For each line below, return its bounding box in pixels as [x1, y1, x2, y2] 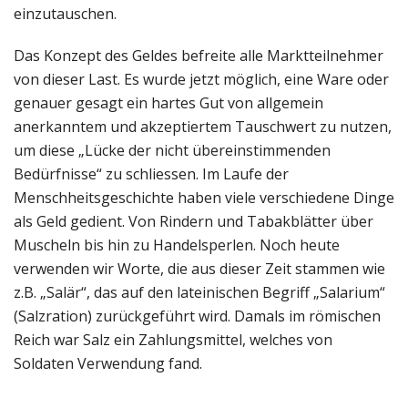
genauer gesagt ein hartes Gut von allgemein [14, 92, 323, 113]
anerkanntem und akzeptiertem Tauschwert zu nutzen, [14, 116, 392, 137]
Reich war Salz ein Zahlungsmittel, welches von [14, 329, 332, 350]
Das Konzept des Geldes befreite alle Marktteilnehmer [14, 45, 383, 66]
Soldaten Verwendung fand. [14, 352, 202, 373]
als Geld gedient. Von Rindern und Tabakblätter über [14, 210, 373, 231]
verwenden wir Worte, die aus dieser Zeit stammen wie [14, 258, 385, 279]
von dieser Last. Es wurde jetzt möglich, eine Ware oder [14, 68, 389, 89]
